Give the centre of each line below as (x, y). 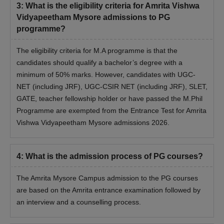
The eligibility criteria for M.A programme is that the (97, 51)
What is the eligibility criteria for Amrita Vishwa (112, 6)
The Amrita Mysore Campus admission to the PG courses (107, 178)
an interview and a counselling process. (79, 202)
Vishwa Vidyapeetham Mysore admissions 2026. (93, 123)
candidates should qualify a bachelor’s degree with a (99, 63)
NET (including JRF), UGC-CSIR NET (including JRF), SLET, (112, 87)
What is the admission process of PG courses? (114, 156)
